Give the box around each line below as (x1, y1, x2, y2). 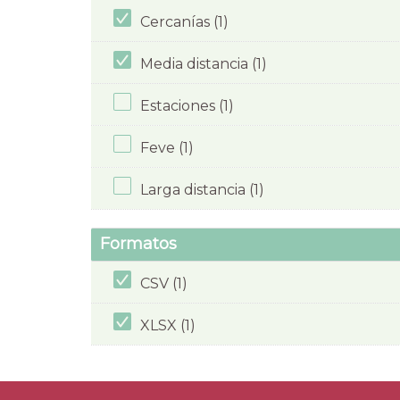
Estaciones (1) (140, 96, 234, 114)
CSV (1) (140, 274, 187, 292)
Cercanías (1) (140, 12, 229, 30)
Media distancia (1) (140, 54, 267, 72)
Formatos (100, 234, 177, 254)
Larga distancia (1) (140, 180, 264, 198)
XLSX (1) (140, 316, 196, 334)
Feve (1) (140, 138, 194, 156)
